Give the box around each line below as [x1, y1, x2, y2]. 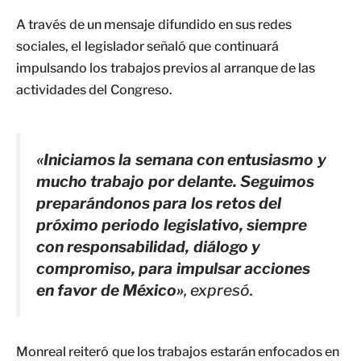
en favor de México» [36, 280, 184, 300]
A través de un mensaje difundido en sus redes [16, 17, 293, 32]
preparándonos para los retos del [36, 193, 282, 213]
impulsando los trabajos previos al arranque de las [16, 60, 316, 76]
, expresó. [183, 280, 254, 300]
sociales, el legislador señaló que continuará [16, 39, 279, 54]
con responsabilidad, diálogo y [36, 237, 260, 256]
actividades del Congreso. [16, 82, 172, 98]
